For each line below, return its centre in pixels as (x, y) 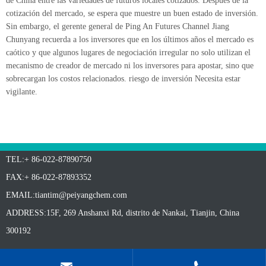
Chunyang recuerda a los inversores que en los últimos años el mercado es (130, 39)
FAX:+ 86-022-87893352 (49, 177)
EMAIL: (20, 195)
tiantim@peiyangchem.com (81, 195)
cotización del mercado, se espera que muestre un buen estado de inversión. (132, 13)
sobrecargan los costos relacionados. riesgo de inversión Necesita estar (123, 79)
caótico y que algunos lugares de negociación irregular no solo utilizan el (128, 53)
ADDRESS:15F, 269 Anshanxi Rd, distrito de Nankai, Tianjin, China (123, 213)
